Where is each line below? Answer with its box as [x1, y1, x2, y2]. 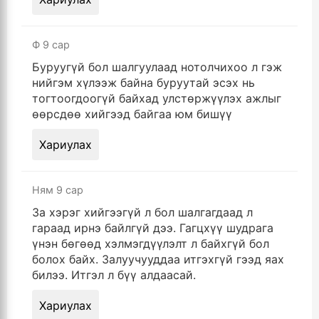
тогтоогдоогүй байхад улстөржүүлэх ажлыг [32, 91, 281, 106]
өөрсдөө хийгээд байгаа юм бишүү [32, 107, 232, 122]
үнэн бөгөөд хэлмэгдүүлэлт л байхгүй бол [32, 236, 269, 251]
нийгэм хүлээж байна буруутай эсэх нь [32, 75, 255, 90]
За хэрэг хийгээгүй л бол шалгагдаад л [32, 205, 253, 220]
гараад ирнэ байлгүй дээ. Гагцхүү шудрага [32, 221, 273, 236]
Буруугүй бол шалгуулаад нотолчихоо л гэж [32, 60, 282, 75]
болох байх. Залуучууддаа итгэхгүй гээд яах [32, 252, 284, 267]
